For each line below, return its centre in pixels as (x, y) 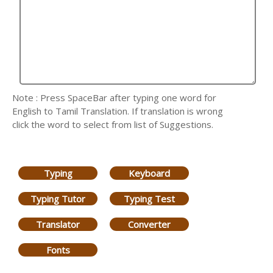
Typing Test (149, 198)
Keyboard (149, 173)
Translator (58, 224)
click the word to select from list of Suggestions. (113, 124)
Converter (149, 224)
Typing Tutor (58, 198)
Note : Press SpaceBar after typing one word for (114, 97)
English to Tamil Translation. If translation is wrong (118, 111)
